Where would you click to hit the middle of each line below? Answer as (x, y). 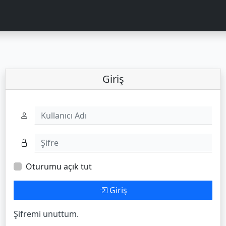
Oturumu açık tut (59, 166)
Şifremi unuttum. (46, 214)
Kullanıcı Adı (36, 111)
